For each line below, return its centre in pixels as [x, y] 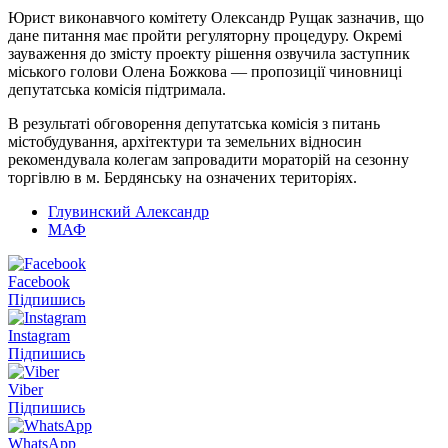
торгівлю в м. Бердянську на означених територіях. [182, 177]
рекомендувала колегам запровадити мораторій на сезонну [208, 159]
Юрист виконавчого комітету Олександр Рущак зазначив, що [216, 17]
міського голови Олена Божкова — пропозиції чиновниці [205, 71]
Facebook [39, 281]
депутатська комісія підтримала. [117, 89]
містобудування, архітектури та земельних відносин [185, 141]
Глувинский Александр [128, 211]
